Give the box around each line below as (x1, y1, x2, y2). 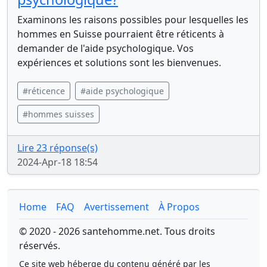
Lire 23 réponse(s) (17, 141, 98, 154)
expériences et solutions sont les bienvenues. (17, 56, 221, 69)
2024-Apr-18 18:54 (17, 156, 98, 169)
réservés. (19, 239, 60, 252)
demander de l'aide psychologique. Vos (17, 42, 194, 55)
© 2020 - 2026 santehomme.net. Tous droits (19, 225, 215, 238)
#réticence (23, 85, 65, 97)
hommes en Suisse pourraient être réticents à (17, 27, 224, 41)
